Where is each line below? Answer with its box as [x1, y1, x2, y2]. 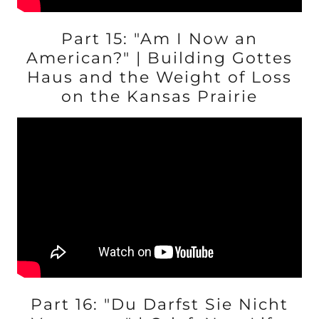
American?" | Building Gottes [26, 48, 293, 68]
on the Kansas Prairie [61, 87, 258, 106]
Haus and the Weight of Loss [27, 68, 292, 87]
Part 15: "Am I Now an [61, 29, 258, 48]
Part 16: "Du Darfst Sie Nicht [31, 295, 288, 314]
